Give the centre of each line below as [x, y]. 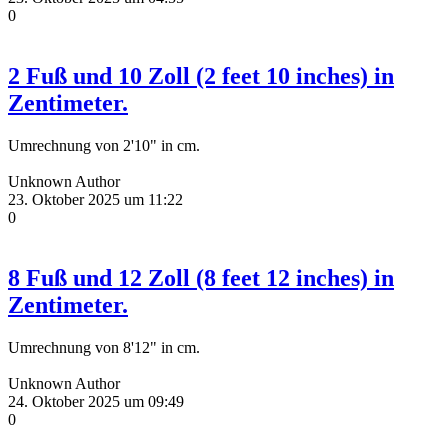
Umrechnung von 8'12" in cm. [104, 347]
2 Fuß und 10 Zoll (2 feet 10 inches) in [201, 76]
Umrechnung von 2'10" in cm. [104, 145]
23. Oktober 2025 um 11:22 [95, 199]
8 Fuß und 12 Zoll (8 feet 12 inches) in [201, 277]
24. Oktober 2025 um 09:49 [96, 401]
